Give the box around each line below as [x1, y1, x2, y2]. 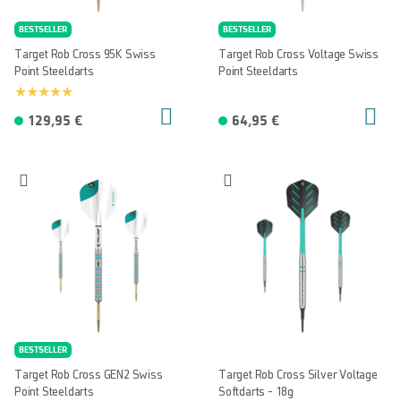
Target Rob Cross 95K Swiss [14, 48, 156, 62]
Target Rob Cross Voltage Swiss [218, 48, 379, 62]
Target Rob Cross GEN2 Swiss [14, 369, 163, 382]
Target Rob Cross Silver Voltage [218, 369, 378, 382]
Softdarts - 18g [218, 386, 294, 399]
